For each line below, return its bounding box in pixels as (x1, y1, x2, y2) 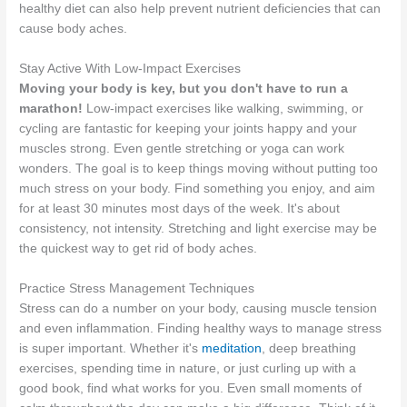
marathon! (19, 102, 84, 116)
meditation (202, 341, 263, 355)
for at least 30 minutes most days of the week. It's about (19, 202, 341, 216)
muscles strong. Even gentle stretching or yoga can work (19, 142, 345, 156)
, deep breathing (262, 341, 357, 355)
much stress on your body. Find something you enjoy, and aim (19, 182, 376, 196)
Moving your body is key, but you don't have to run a (19, 82, 349, 96)
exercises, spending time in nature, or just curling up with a (19, 361, 357, 375)
